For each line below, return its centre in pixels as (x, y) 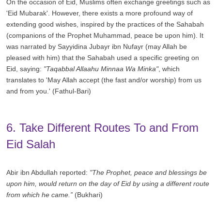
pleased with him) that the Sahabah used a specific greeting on (103, 58)
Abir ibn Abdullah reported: (48, 173)
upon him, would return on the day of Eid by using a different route (108, 184)
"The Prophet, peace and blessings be (148, 173)
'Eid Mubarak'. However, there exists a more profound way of (100, 13)
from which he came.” (40, 195)
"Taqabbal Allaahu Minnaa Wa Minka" (101, 69)
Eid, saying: (25, 69)
